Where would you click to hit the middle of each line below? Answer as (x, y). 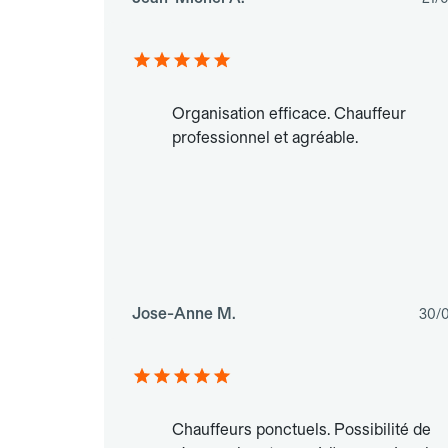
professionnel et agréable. (265, 138)
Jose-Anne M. (184, 314)
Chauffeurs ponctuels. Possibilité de (301, 430)
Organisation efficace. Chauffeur (289, 114)
